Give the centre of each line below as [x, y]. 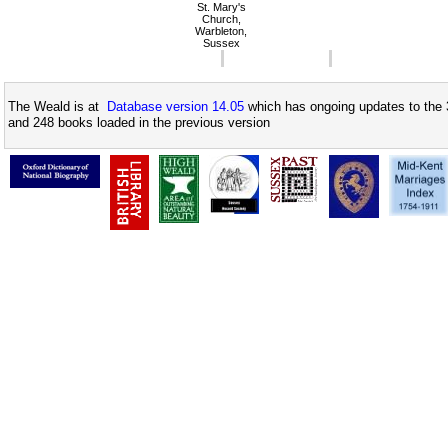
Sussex [221, 43]
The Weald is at [57, 107]
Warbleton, [221, 31]
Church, [221, 19]
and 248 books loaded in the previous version [139, 123]
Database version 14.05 [175, 107]
